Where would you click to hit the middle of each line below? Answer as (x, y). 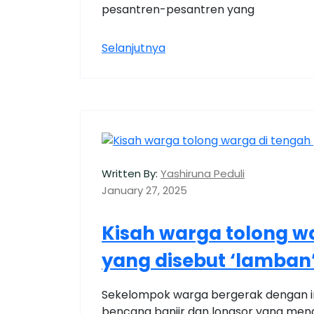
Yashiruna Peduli (203, 173)
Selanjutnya (134, 48)
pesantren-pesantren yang (178, 10)
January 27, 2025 (144, 190)
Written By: (130, 173)
